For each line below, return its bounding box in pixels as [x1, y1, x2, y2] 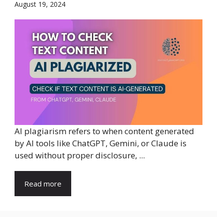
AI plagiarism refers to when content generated [15, 125, 194, 137]
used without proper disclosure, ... [15, 149, 145, 161]
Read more [24, 178, 62, 188]
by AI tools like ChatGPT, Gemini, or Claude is [15, 137, 186, 149]
